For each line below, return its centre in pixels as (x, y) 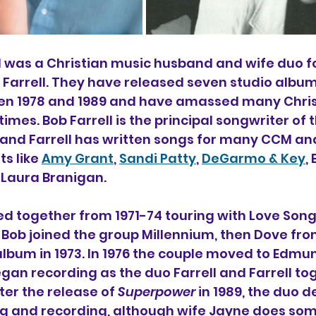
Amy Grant (78, 158)
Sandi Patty (158, 158)
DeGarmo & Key (254, 158)
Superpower (158, 292)
